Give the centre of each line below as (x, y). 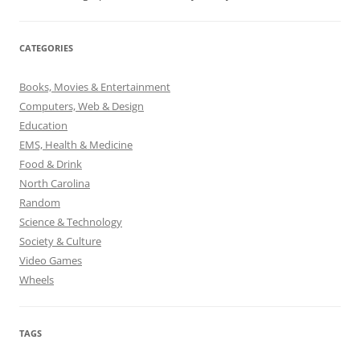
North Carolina (55, 184)
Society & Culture (60, 241)
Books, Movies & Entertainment (95, 87)
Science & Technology (71, 222)
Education (43, 126)
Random (40, 203)
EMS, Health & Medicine (76, 145)
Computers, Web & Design (82, 106)
